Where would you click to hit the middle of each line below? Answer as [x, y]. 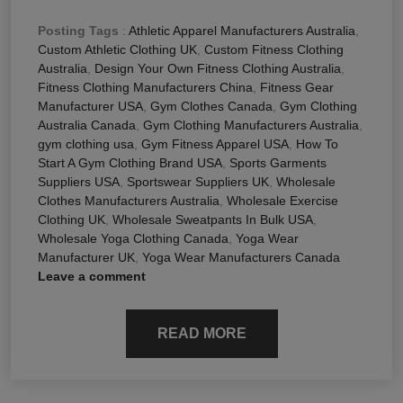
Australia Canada [87, 125]
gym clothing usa [86, 143]
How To [317, 143]
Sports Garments [278, 162]
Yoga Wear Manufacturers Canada [241, 257]
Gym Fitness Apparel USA [215, 143]
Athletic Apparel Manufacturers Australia [242, 30]
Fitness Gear [297, 87]
